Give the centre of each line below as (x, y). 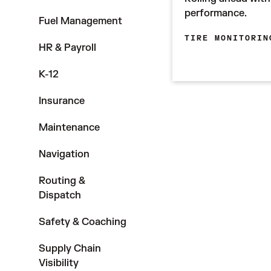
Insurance (62, 101)
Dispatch (60, 195)
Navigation (64, 154)
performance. (215, 13)
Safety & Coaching (83, 222)
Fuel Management (80, 21)
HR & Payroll (67, 48)
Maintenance (69, 128)
